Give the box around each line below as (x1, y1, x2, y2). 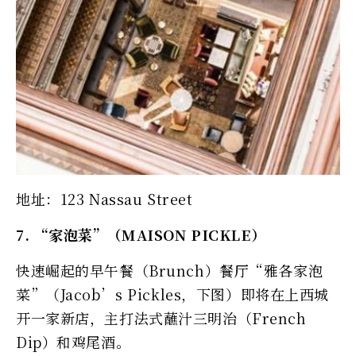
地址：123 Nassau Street (16, 188, 193, 209)
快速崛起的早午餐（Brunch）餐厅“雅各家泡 (16, 259, 323, 281)
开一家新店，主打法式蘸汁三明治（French (16, 307, 307, 328)
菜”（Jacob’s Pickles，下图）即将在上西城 (16, 283, 329, 304)
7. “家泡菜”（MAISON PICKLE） (16, 223, 266, 245)
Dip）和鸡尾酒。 (16, 331, 131, 352)
